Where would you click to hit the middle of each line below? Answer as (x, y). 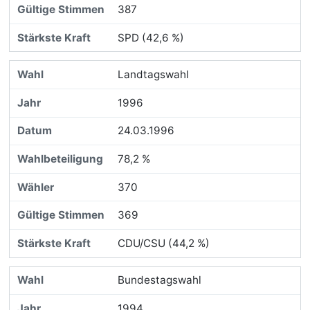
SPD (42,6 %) (151, 37)
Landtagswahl (153, 75)
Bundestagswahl (159, 280)
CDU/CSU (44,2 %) (163, 243)
